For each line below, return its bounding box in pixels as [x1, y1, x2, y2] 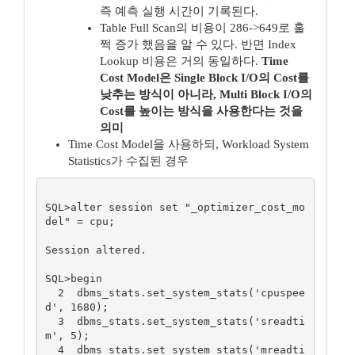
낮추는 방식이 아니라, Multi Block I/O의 [100, 88, 312, 101]
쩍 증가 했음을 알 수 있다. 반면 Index [100, 38, 296, 51]
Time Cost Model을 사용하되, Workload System [68, 138, 309, 151]
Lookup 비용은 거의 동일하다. [100, 55, 261, 67]
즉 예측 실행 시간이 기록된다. [100, 5, 258, 17]
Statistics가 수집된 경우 [68, 155, 189, 167]
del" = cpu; [44, 215, 115, 227]
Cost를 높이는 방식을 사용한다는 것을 [100, 105, 303, 117]
